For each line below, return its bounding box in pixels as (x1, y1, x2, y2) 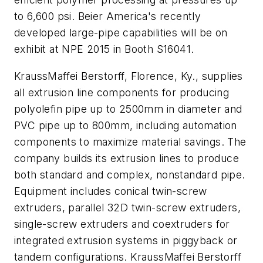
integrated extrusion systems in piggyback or (14, 234, 238, 247)
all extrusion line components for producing (14, 86, 230, 99)
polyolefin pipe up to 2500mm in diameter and (14, 102, 242, 115)
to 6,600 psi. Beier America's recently (14, 10, 201, 23)
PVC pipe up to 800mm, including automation (14, 119, 237, 131)
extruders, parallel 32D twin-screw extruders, (14, 201, 241, 214)
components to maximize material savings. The (14, 135, 247, 148)
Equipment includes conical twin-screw (14, 184, 207, 197)
